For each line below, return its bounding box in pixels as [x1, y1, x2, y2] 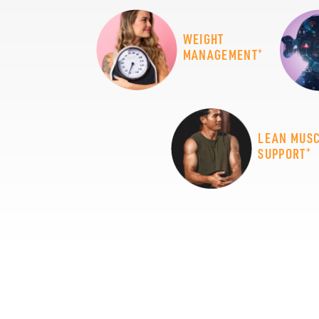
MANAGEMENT [182, 46, 258, 64]
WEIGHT [182, 30, 224, 48]
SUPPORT [258, 144, 306, 162]
